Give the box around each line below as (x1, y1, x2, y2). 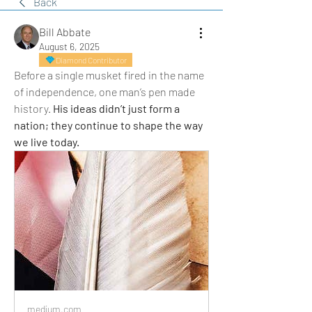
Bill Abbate (39, 25, 91, 38)
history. (14, 102, 53, 115)
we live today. (14, 135, 79, 148)
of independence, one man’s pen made (14, 85, 195, 98)
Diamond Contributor (56, 55, 127, 65)
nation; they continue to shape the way (14, 118, 203, 132)
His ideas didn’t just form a (53, 102, 180, 115)
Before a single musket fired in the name (14, 68, 204, 81)
